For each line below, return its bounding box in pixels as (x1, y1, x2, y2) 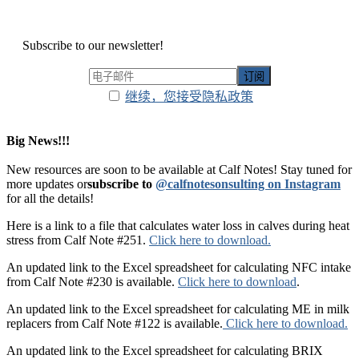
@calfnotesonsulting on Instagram (155, 176, 341, 191)
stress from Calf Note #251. (6, 232, 149, 247)
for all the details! (6, 191, 94, 205)
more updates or (6, 176, 87, 191)
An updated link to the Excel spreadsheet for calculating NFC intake (6, 260, 351, 274)
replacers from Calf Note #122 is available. (6, 316, 223, 330)
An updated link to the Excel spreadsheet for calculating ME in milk (6, 301, 349, 316)
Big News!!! (6, 133, 70, 147)
